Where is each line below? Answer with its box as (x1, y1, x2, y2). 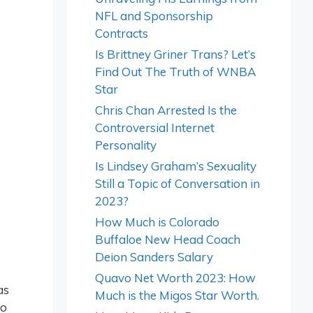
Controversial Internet (95, 120, 214, 135)
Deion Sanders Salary (95, 249, 213, 264)
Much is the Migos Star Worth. (95, 288, 259, 303)
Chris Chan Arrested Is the (95, 103, 237, 117)
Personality (95, 138, 156, 152)
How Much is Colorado (95, 214, 219, 229)
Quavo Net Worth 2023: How (95, 270, 256, 285)
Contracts (95, 26, 148, 41)
